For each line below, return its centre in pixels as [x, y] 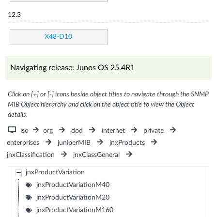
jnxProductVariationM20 [73, 197]
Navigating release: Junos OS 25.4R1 [73, 68]
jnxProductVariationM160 [75, 210]
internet [113, 131]
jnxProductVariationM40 [73, 185]
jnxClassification [31, 155]
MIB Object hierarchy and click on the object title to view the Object [101, 104]
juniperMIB [74, 143]
